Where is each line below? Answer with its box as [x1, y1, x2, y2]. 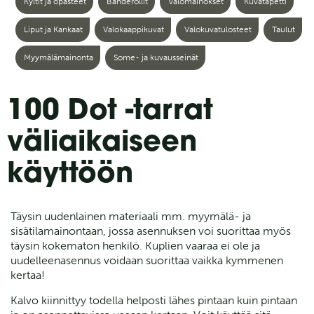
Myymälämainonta [24, 53, 93, 63]
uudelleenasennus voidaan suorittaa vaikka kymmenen [11, 254, 283, 268]
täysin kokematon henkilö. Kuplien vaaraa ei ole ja [11, 239, 260, 253]
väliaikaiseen [7, 130, 197, 158]
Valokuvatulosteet [184, 25, 252, 35]
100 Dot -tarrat [7, 98, 213, 127]
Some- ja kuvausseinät [114, 53, 198, 63]
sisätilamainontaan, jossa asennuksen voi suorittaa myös [11, 224, 291, 238]
